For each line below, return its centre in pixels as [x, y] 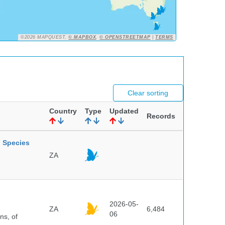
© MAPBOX [82, 37]
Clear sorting [148, 93]
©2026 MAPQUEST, [45, 37]
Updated [124, 111]
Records [161, 116]
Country [63, 111]
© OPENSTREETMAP [125, 37]
